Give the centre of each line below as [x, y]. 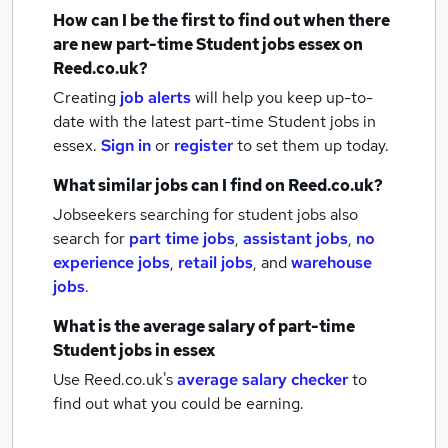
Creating [84, 97]
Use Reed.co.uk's [113, 379]
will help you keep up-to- [284, 97]
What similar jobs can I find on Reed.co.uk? [218, 185]
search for [91, 238]
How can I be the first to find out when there [221, 20]
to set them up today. [313, 145]
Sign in [126, 145]
